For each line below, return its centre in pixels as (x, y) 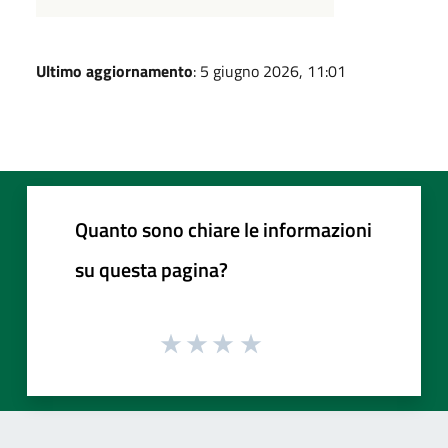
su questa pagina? (151, 269)
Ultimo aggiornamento (114, 70)
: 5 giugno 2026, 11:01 (269, 70)
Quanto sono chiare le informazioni (223, 229)
